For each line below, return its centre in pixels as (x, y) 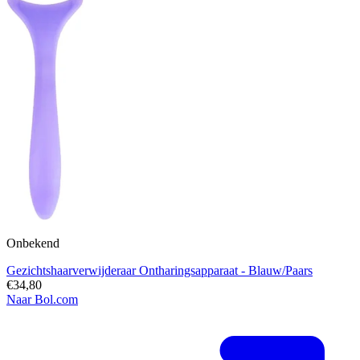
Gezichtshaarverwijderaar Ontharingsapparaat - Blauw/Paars (160, 271)
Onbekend (33, 243)
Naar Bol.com (42, 300)
